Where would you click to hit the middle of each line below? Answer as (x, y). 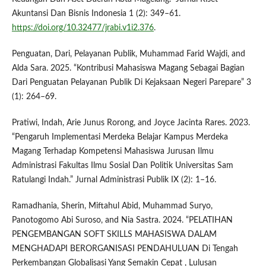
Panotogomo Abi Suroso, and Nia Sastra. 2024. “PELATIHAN (122, 221)
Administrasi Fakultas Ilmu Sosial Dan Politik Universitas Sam (122, 166)
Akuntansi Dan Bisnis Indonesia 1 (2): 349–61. (96, 14)
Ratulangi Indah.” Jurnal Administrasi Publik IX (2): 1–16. (114, 180)
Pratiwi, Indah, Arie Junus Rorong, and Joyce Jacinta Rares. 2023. (131, 123)
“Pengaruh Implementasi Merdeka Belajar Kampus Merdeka (120, 137)
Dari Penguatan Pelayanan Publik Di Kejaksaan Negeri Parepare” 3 (131, 83)
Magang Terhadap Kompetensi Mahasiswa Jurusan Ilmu (113, 152)
